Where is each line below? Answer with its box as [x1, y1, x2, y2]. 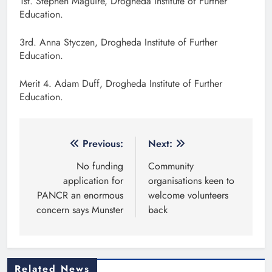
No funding [76, 159, 123, 173]
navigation [31, 158, 103, 179]
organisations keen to [148, 174, 234, 188]
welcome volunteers [148, 188, 228, 202]
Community [148, 159, 194, 173]
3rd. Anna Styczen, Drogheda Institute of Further [19, 35, 217, 49]
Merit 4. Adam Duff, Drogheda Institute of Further [19, 76, 222, 90]
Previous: [83, 137, 123, 151]
